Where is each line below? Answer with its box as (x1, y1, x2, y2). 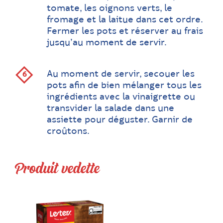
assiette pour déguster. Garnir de (47, 115, 193, 125)
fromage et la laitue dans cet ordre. (47, 15, 203, 25)
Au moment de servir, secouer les (47, 69, 195, 79)
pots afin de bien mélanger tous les (47, 81, 202, 91)
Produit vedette (15, 158, 100, 180)
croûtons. (47, 126, 90, 136)
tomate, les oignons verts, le (47, 3, 172, 13)
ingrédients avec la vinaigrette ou (47, 92, 195, 102)
